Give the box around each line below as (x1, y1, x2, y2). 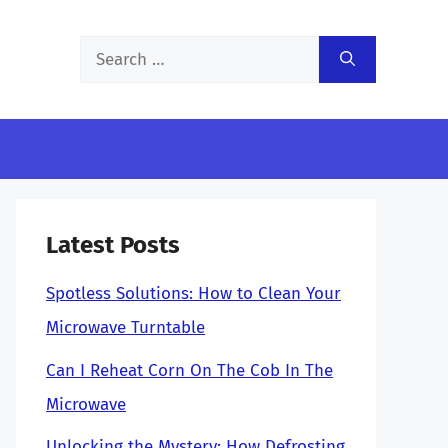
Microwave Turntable (46, 317, 205, 338)
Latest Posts (46, 231, 180, 259)
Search (79, 41, 130, 62)
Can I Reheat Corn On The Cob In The (46, 359, 333, 381)
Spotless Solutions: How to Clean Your (46, 283, 341, 304)
